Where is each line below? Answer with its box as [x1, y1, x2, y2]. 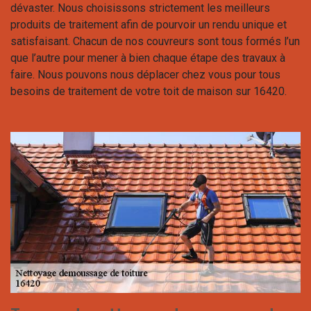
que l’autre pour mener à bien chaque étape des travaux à [10, 51, 285, 65]
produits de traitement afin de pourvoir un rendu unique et [10, 18, 287, 32]
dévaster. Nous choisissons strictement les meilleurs [10, 1, 270, 15]
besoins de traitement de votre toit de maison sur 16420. [10, 85, 287, 99]
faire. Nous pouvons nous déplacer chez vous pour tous [10, 68, 280, 82]
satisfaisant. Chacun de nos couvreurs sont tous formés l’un [10, 35, 300, 49]
